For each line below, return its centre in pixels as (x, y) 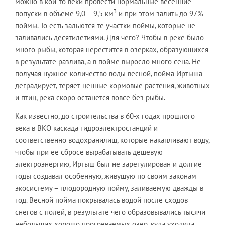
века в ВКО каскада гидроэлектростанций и (86, 128)
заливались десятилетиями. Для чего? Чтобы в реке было (109, 37)
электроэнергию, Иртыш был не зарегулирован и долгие (108, 164)
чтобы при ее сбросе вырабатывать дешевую (89, 152)
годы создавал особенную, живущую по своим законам (106, 176)
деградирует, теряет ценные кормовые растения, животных (113, 86)
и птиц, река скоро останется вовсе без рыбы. (90, 98)
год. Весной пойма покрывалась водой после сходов (101, 200)
